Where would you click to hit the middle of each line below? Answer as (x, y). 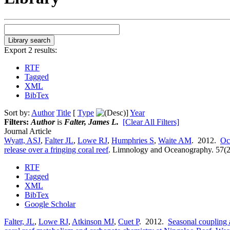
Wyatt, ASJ (22, 140)
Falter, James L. (91, 122)
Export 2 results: (31, 50)
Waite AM (175, 140)
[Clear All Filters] (151, 122)
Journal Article (28, 131)
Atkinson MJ (93, 221)
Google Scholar (50, 204)
